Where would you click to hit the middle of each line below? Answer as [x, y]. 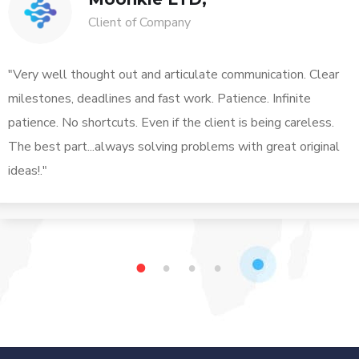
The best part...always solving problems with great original [174, 147]
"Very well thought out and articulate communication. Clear [173, 75]
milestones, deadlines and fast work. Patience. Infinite [159, 99]
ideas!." [28, 171]
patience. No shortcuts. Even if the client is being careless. [171, 123]
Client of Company [139, 23]
